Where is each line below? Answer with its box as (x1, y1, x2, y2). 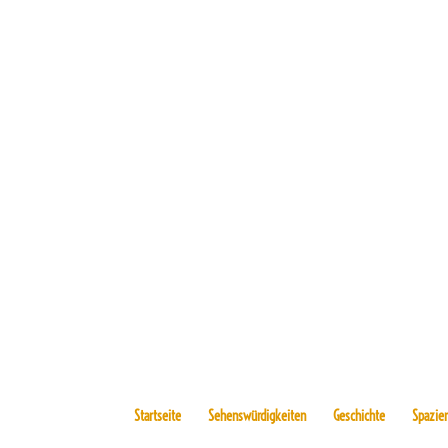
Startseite (134, 407, 182, 426)
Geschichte (333, 407, 386, 426)
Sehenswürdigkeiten (208, 407, 307, 426)
